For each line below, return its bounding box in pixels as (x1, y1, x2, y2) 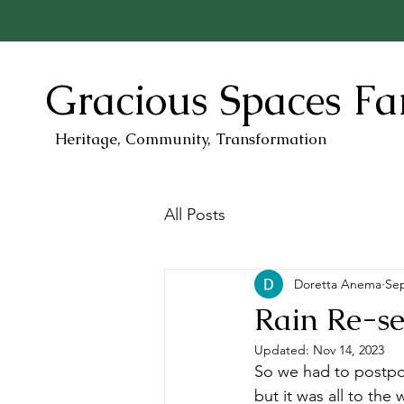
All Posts (164, 204, 225, 225)
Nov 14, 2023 (313, 342, 384, 358)
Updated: (254, 342, 313, 358)
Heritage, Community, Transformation (55, 129, 326, 149)
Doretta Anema (294, 275, 381, 292)
